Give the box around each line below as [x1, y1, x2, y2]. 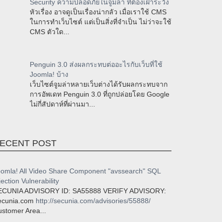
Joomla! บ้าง [30, 70, 68, 78]
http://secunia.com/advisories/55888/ [36, 197, 151, 205]
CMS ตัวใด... [30, 28, 69, 36]
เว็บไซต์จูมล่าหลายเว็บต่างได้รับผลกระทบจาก [30, 80, 167, 88]
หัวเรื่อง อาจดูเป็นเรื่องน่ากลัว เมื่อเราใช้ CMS [30, 8, 166, 16]
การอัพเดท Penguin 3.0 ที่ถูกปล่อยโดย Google [30, 90, 169, 98]
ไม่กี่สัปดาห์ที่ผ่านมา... [30, 100, 95, 108]
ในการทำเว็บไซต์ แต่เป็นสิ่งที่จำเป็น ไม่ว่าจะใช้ [30, 18, 171, 26]
